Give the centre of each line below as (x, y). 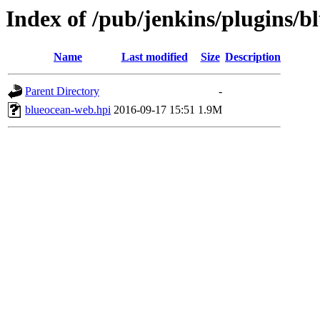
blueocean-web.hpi (68, 110)
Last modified (154, 57)
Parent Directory (62, 91)
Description (253, 57)
